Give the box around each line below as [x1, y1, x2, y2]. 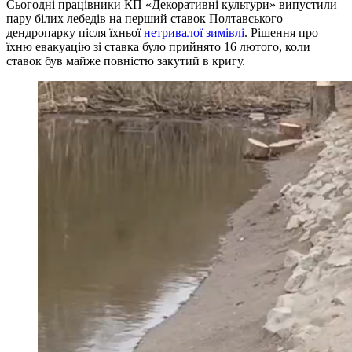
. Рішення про [244, 25, 318, 39]
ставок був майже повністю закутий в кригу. [6, 53, 245, 68]
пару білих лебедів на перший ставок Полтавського [6, 11, 283, 25]
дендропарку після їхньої [6, 25, 144, 39]
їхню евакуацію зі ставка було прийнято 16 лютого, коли [6, 39, 310, 53]
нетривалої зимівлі [144, 25, 244, 39]
